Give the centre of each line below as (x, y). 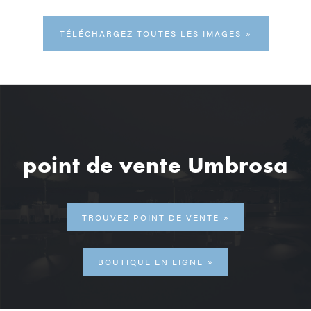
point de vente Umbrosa (155, 165)
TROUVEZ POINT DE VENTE (150, 217)
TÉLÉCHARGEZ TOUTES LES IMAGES (150, 33)
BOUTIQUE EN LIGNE (150, 261)
